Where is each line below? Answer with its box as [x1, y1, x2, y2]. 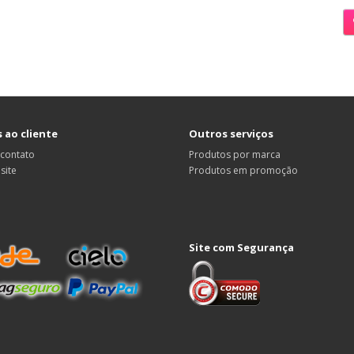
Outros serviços [189, 126, 273, 141]
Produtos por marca [189, 148, 281, 161]
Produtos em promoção [189, 164, 298, 177]
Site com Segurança [189, 240, 294, 254]
